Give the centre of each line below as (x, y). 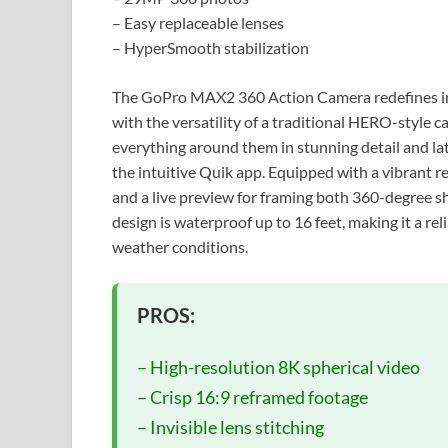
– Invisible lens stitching (230, 427)
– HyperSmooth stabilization (210, 48)
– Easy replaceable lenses (198, 23)
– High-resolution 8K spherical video (278, 367)
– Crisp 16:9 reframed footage (252, 397)
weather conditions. (180, 247)
